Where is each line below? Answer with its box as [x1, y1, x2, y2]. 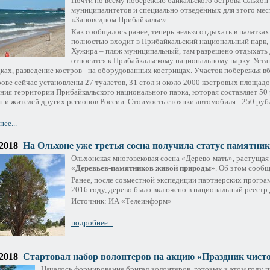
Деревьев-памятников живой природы [75, 163, 211, 172]
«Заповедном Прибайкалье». [71, 15, 168, 25]
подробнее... [71, 218, 113, 228]
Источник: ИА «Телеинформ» [71, 196, 172, 206]
